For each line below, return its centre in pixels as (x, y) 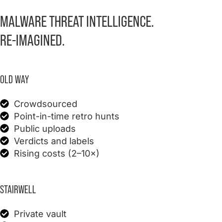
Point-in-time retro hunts (66, 116)
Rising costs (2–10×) (56, 153)
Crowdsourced (45, 104)
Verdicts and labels (54, 141)
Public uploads (45, 128)
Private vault (40, 214)
